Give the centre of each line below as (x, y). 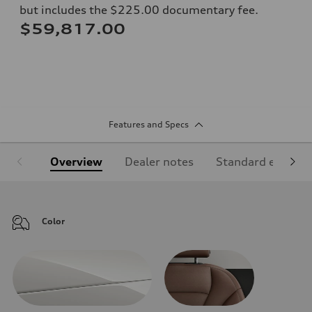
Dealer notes (159, 161)
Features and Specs (148, 124)
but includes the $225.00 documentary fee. (139, 9)
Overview (76, 161)
